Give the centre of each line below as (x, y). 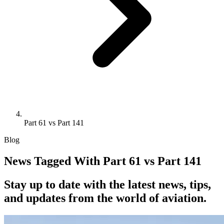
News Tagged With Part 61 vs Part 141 (103, 161)
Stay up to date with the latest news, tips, (107, 184)
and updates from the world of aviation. (105, 198)
